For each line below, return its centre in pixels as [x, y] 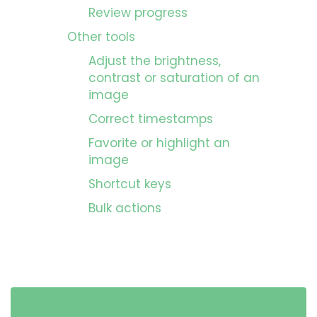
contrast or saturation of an [174, 78]
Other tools [101, 37]
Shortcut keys [130, 184]
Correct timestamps [151, 119]
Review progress [138, 13]
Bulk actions [125, 208]
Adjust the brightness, [155, 61]
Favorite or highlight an [159, 143]
